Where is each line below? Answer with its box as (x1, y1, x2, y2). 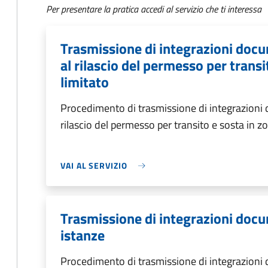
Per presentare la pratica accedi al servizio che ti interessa (46, 2, 261, 16)
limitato (60, 71, 109, 93)
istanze (60, 224, 105, 246)
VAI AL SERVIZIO (60, 159, 127, 172)
